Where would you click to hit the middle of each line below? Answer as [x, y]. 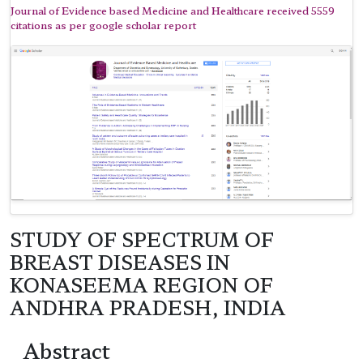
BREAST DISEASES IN [120, 262]
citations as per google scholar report [103, 24]
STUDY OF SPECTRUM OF [142, 239]
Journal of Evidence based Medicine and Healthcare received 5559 [173, 10]
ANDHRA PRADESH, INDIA [148, 307]
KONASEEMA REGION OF [141, 285]
